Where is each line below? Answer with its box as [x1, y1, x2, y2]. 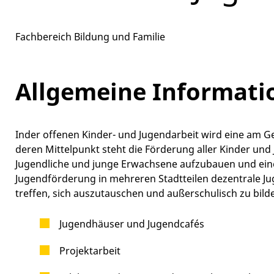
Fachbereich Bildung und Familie [15, 29, 165, 43]
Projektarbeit [59, 243, 120, 257]
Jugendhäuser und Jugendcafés [59, 217, 204, 231]
